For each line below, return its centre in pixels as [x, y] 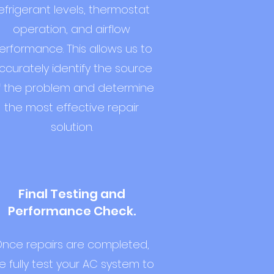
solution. [72, 127]
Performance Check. [72, 211]
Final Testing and [72, 194]
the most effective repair [72, 107]
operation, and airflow [72, 29]
